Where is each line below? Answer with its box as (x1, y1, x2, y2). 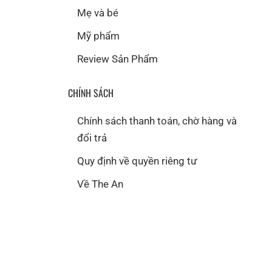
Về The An (77, 177, 123, 190)
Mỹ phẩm (77, 29, 120, 42)
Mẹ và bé (77, 6, 118, 19)
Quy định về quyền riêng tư (77, 154, 197, 167)
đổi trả (77, 131, 107, 144)
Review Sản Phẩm (77, 52, 158, 65)
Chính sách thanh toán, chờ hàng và (77, 114, 237, 127)
